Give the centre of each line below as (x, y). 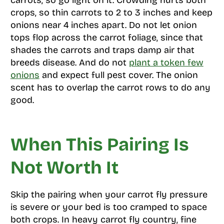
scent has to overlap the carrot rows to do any (110, 88)
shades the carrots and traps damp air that (102, 50)
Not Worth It (64, 168)
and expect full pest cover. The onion (118, 75)
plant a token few (166, 63)
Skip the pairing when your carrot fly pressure (109, 195)
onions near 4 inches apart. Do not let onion (103, 25)
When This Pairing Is (99, 145)
